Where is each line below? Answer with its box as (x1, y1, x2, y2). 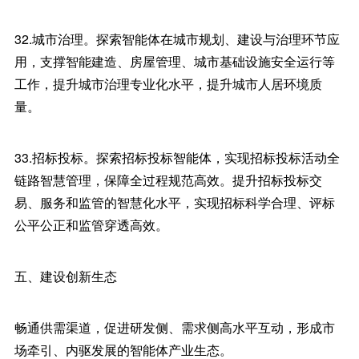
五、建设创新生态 (14, 267, 117, 285)
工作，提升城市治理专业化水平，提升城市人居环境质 (14, 75, 322, 93)
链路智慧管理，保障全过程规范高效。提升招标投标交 (14, 171, 322, 189)
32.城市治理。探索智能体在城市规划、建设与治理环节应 (14, 30, 340, 48)
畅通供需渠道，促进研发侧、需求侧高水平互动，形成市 (14, 318, 335, 337)
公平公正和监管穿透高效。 (14, 216, 168, 234)
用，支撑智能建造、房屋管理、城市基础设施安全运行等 (14, 52, 335, 71)
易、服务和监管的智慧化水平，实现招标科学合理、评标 (14, 193, 335, 212)
